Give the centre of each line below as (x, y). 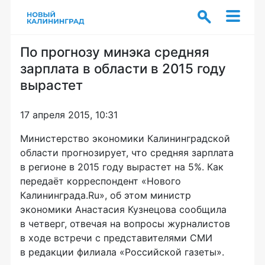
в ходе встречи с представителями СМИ (116, 238)
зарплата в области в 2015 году (123, 68)
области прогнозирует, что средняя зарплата (127, 153)
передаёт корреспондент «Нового (101, 181)
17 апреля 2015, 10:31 (69, 115)
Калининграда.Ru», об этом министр (106, 195)
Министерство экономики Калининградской (125, 138)
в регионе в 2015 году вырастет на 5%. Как (122, 167)
